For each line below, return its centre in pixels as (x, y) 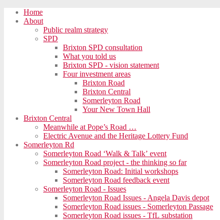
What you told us (89, 56)
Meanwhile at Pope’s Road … (90, 127)
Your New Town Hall (116, 109)
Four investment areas (97, 74)
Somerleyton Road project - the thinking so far (115, 162)
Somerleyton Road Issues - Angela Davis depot (136, 198)
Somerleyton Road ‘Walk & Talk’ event (105, 153)
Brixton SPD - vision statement (111, 65)
